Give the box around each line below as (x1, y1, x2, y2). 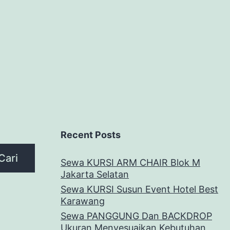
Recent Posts (61, 129, 121, 141)
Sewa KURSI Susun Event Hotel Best (61, 184, 218, 195)
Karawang (61, 196, 105, 207)
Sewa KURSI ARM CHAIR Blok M (61, 157, 200, 168)
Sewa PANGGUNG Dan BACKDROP (61, 210, 212, 222)
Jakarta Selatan (61, 169, 129, 180)
